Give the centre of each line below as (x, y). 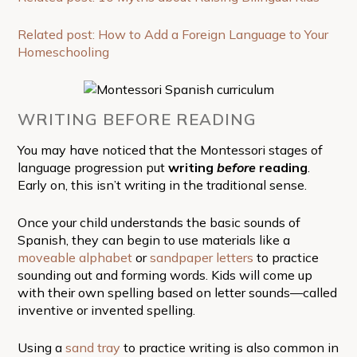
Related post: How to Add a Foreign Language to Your (173, 34)
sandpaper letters (201, 257)
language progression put (92, 167)
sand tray (92, 347)
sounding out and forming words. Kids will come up (165, 275)
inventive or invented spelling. (106, 310)
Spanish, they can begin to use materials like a (153, 239)
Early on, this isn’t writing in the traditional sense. (162, 184)
